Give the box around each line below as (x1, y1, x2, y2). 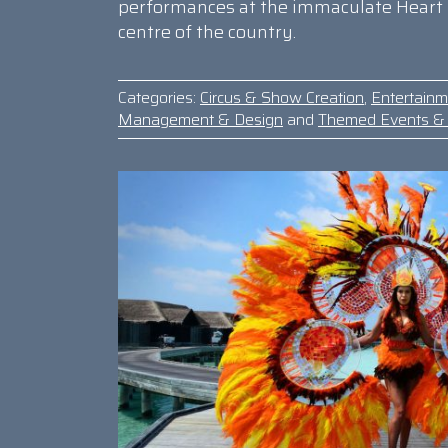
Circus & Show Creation (200, 85, 364, 111)
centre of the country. (118, 18, 296, 47)
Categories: (118, 85, 196, 111)
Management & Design (118, 107, 283, 133)
